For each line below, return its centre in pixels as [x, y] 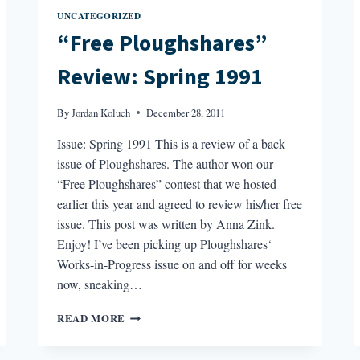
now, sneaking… [100, 284]
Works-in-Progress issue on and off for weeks [172, 264]
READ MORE [91, 319]
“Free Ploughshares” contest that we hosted [167, 184]
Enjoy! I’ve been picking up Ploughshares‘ [165, 244]
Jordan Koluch [101, 113]
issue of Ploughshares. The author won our [166, 164]
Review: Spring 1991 [160, 78]
